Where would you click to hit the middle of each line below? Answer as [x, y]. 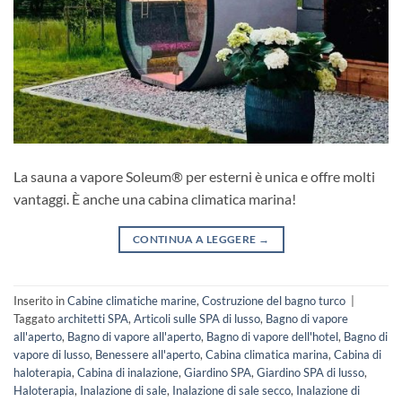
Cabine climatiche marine [132, 300]
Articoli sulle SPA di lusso [197, 318]
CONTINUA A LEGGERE [195, 239]
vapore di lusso [52, 354]
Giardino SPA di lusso [310, 372]
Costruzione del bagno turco [274, 300]
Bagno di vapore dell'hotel [272, 336]
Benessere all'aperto [148, 354]
